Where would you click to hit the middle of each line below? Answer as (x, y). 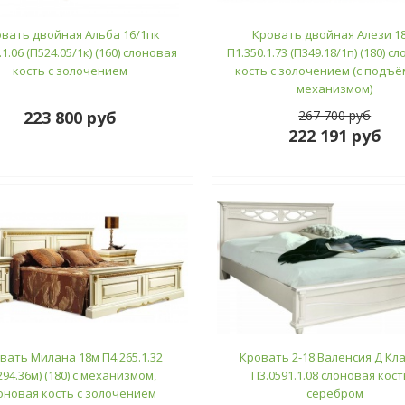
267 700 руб (335, 115)
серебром (334, 393)
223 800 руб (71, 117)
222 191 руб (334, 135)
